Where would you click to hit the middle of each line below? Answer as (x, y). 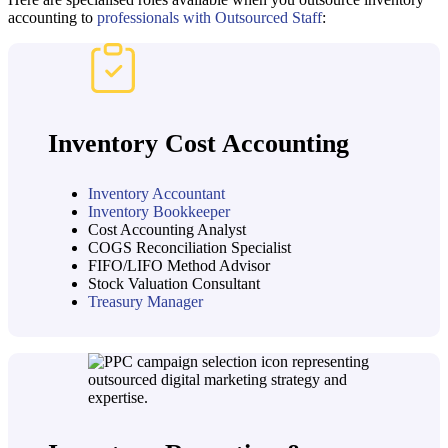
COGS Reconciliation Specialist (189, 247)
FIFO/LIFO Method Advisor (179, 265)
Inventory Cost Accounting (198, 143)
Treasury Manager (145, 301)
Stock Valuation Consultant (174, 283)
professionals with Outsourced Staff (209, 17)
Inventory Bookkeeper (159, 211)
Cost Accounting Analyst (167, 229)
